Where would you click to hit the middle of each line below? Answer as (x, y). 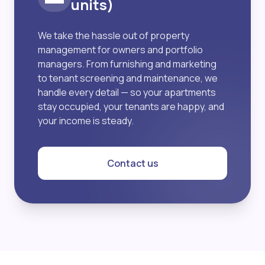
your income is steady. (86, 121)
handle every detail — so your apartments (127, 93)
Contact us (132, 164)
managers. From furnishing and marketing (127, 64)
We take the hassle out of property (114, 36)
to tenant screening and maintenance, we (128, 78)
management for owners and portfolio (120, 50)
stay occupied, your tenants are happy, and (131, 107)
